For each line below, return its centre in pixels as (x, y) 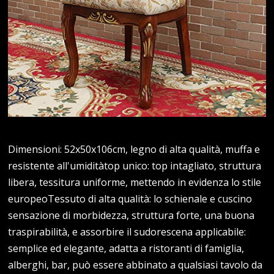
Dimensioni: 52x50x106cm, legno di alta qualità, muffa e (134, 149)
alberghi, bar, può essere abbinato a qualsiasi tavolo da (135, 265)
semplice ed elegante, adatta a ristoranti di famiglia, (126, 248)
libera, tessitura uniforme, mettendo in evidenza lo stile (135, 182)
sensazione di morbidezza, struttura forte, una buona (131, 215)
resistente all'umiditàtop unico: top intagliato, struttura (135, 165)
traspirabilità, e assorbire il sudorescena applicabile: (127, 231)
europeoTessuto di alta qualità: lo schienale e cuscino (130, 198)
